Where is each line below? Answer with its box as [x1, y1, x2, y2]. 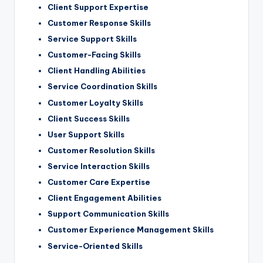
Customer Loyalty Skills [48, 97, 143, 107]
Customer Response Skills [48, 18, 151, 28]
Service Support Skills [48, 34, 137, 44]
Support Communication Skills [48, 209, 169, 219]
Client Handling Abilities [48, 66, 146, 76]
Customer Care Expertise [48, 177, 150, 187]
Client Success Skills [48, 113, 130, 123]
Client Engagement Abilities [48, 193, 161, 203]
